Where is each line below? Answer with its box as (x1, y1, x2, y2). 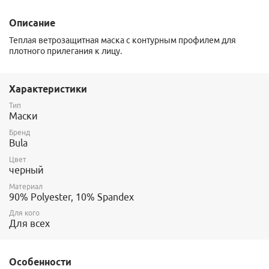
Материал (9, 182, 43, 190)
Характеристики (9, 83, 87, 95)
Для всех (9, 218, 50, 229)
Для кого (9, 209, 40, 217)
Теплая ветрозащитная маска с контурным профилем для (9, 35, 236, 46)
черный (9, 164, 44, 175)
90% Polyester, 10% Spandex (9, 191, 134, 202)
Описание (9, 17, 55, 29)
